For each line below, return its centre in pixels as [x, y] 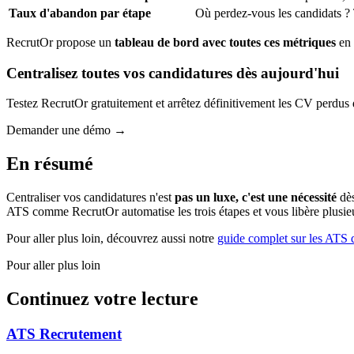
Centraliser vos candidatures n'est [90, 198]
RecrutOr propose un [60, 42]
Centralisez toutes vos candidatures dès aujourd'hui [173, 73]
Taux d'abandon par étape [80, 13]
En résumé [50, 164]
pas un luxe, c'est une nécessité [256, 198]
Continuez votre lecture [102, 299]
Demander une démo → [66, 130]
